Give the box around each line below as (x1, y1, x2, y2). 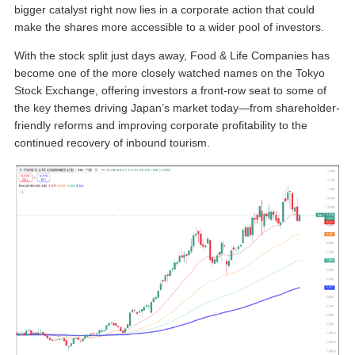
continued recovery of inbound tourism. (14, 136, 210, 150)
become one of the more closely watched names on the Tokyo (14, 67, 325, 80)
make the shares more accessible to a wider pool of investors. (14, 20, 324, 33)
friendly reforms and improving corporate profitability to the (14, 119, 307, 132)
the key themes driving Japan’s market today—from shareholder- (14, 101, 340, 115)
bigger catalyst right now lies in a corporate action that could (14, 2, 315, 16)
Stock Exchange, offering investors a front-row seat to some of (14, 84, 326, 97)
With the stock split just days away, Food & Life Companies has (14, 49, 330, 63)
